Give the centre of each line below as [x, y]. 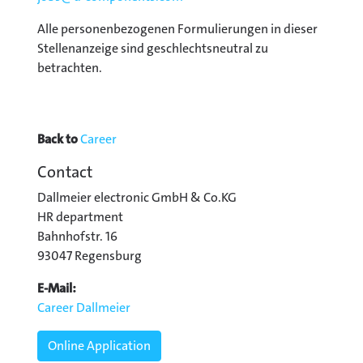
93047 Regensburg [90, 255]
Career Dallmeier [84, 307]
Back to [59, 139]
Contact [65, 171]
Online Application [99, 345]
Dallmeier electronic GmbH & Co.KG [137, 197]
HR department [80, 216]
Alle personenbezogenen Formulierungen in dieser [177, 28]
